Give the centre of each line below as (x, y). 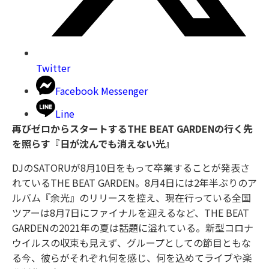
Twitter (53, 68)
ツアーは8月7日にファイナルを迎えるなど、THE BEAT (131, 212)
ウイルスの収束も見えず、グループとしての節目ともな (131, 242)
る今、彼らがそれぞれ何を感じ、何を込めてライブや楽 (132, 257)
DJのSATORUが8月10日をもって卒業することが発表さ (131, 167)
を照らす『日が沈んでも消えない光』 (93, 144)
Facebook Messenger (101, 91)
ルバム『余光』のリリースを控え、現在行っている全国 (131, 197)
